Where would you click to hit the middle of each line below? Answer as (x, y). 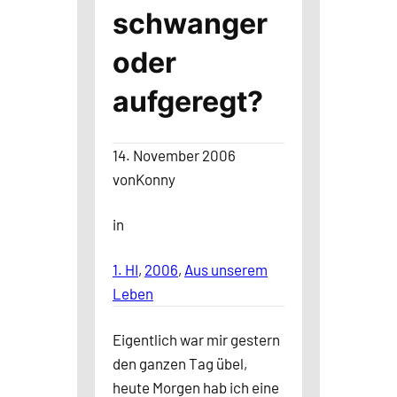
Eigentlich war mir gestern (196, 339)
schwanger (190, 23)
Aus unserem (226, 269)
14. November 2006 (174, 155)
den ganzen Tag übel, (180, 363)
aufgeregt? (188, 101)
